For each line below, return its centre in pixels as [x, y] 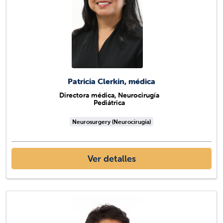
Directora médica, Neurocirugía [109, 95]
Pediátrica [109, 102]
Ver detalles [111, 158]
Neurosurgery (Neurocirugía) [111, 121]
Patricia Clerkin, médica [111, 81]
